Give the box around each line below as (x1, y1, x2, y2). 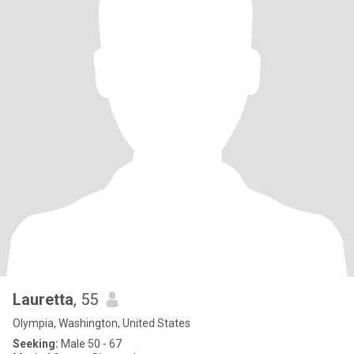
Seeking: (13, 337, 58, 350)
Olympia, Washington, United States (13, 317, 190, 330)
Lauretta (13, 290, 73, 309)
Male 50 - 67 (58, 337, 122, 350)
